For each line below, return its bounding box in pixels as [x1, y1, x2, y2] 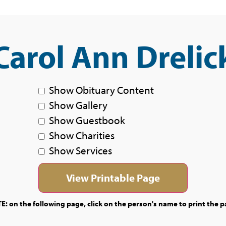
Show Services [49, 144, 112, 157]
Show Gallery [49, 98, 107, 111]
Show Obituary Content [49, 83, 154, 96]
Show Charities [49, 129, 115, 142]
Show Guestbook [49, 114, 125, 127]
